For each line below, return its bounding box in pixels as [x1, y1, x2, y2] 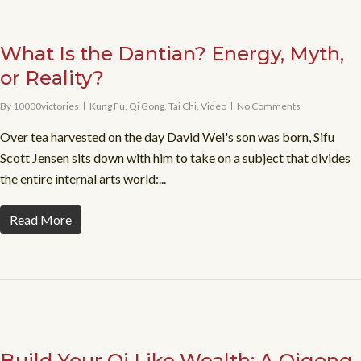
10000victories [13, 100, 79, 112]
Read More [10, 212, 72, 227]
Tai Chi [168, 100, 197, 112]
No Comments [237, 100, 301, 112]
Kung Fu [89, 100, 125, 112]
